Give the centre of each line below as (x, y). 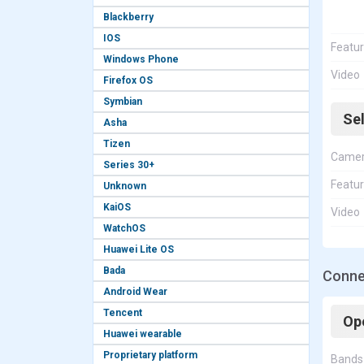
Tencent (123, 313)
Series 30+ (129, 165)
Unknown (125, 186)
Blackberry (128, 17)
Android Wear (135, 292)
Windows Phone (141, 59)
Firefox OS (128, 80)
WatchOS (124, 228)
